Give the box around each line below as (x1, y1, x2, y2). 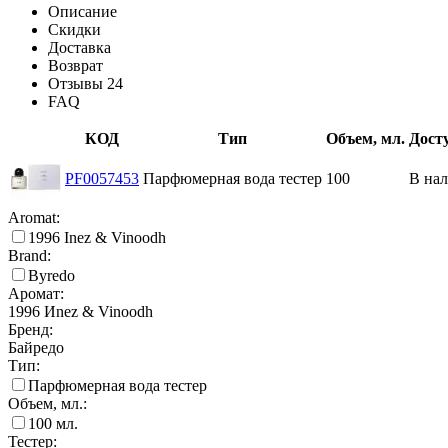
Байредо (8, 339, 64, 357)
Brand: (8, 247, 51, 265)
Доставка (48, 39, 111, 57)
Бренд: (8, 321, 53, 339)
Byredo (28, 267, 75, 285)
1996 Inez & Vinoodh (28, 229, 166, 247)
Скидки (48, 21, 101, 39)
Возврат (48, 57, 103, 75)
